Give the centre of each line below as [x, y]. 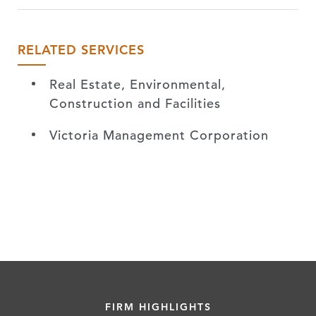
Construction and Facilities [135, 103]
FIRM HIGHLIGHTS [158, 307]
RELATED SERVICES [81, 50]
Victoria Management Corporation [159, 135]
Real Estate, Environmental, [138, 84]
